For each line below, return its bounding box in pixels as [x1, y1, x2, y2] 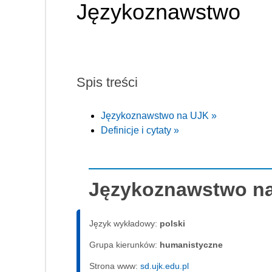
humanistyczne [160, 239, 223, 250]
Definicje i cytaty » [101, 124, 179, 135]
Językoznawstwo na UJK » [101, 110, 217, 121]
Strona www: [89, 260, 140, 271]
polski [160, 218, 185, 228]
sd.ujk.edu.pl [140, 260, 189, 271]
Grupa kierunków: [89, 239, 160, 250]
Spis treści [76, 74, 138, 90]
